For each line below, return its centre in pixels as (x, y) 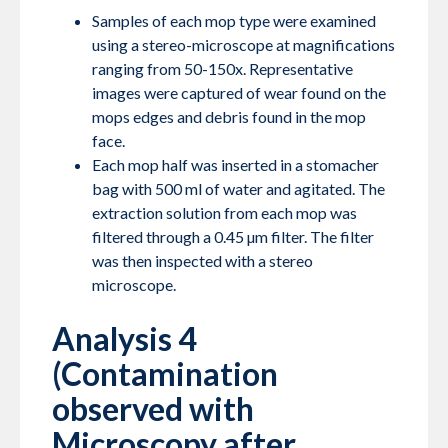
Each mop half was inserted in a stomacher (235, 165)
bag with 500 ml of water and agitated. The (238, 189)
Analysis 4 (124, 339)
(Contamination (165, 374)
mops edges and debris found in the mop (229, 117)
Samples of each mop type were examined (234, 21)
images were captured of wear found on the (239, 93)
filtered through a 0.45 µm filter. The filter (233, 237)
